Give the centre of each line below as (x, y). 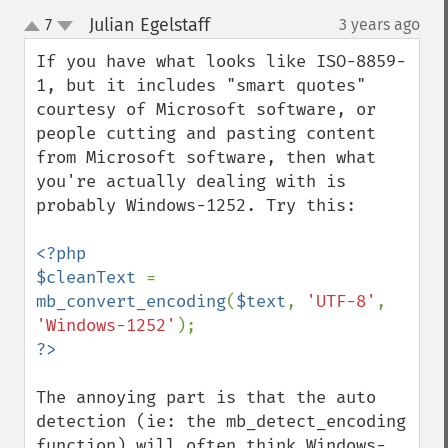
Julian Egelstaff (149, 25)
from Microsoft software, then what (206, 157)
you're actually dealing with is (191, 181)
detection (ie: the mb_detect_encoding (221, 421)
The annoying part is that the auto (206, 397)
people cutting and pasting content (206, 133)
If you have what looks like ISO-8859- (221, 61)
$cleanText (91, 277)
